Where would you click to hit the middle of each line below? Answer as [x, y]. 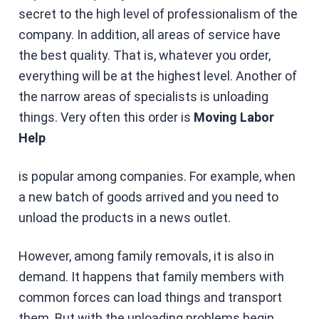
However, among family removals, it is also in [146, 256]
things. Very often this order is [106, 117]
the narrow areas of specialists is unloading [143, 96]
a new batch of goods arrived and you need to [148, 197]
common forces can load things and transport [150, 297]
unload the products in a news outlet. [124, 217]
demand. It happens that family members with [151, 276]
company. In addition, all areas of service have [149, 34]
